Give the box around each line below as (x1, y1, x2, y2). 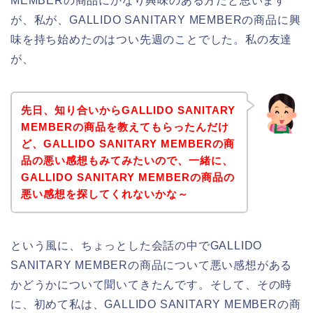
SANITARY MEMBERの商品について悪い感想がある (10, 259, 293, 271)
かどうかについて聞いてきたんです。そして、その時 (10, 278, 293, 291)
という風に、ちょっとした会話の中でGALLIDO (10, 239, 263, 252)
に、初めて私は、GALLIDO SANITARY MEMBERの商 (10, 298, 301, 310)
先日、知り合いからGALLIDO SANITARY (20, 103, 235, 116)
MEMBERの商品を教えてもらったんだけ (20, 120, 229, 133)
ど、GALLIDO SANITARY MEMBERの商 (20, 137, 235, 150)
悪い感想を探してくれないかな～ (20, 187, 189, 200)
